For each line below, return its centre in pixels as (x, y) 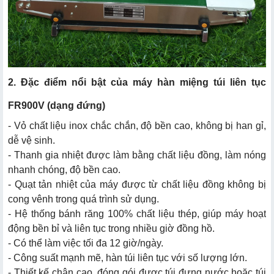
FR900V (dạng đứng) (57, 105)
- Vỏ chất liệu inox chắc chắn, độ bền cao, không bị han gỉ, (137, 125)
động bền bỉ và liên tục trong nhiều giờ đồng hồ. (111, 228)
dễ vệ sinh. (31, 140)
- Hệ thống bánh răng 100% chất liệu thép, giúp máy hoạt (137, 213)
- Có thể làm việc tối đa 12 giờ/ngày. (86, 243)
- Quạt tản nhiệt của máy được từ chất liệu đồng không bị (137, 184)
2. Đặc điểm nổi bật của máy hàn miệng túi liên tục (137, 82)
